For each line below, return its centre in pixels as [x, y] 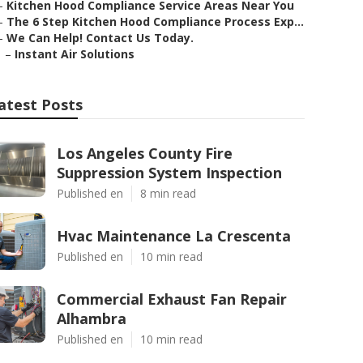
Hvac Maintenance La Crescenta [174, 236]
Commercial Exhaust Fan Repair [172, 299]
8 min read [168, 193]
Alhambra [92, 318]
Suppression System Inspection [169, 173]
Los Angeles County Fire [145, 153]
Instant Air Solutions [75, 54]
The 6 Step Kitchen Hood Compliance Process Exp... [155, 21]
